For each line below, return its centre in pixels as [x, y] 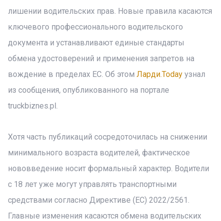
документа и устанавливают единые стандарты [96, 43]
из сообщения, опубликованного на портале [89, 90]
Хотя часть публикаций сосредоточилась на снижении [108, 137]
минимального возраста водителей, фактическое [99, 153]
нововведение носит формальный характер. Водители [109, 168]
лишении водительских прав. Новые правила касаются [110, 11]
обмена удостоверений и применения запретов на [101, 58]
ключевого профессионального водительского [95, 27]
